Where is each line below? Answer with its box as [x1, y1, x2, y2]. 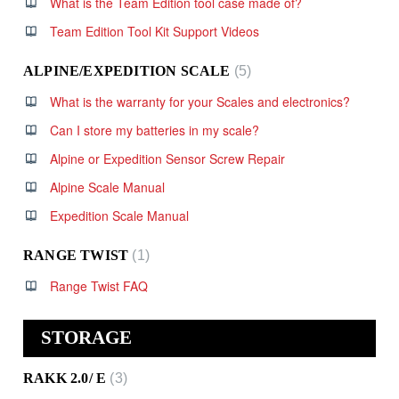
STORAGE [41, 326, 132, 347]
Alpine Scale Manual [50, 178, 165, 196]
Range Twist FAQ [50, 277, 148, 295]
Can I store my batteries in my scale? [50, 121, 259, 139]
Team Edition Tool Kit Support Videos [50, 22, 259, 40]
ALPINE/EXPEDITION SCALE [23, 63, 234, 78]
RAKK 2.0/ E [23, 370, 110, 386]
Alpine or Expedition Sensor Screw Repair [50, 150, 285, 167]
